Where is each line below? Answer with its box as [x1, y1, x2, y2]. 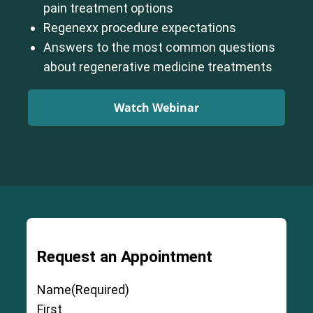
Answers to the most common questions [43, 40, 275, 55]
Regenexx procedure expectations [43, 20, 236, 36]
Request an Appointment [36, 247, 212, 265]
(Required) [71, 282, 129, 297]
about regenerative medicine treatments [43, 59, 272, 75]
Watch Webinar [114, 100, 199, 116]
